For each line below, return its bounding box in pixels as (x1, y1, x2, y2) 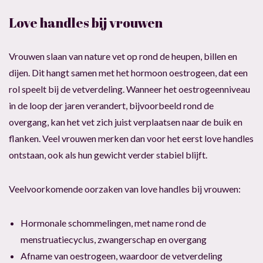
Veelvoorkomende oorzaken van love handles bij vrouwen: (9, 183, 241, 194)
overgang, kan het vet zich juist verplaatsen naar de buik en (9, 116, 242, 127)
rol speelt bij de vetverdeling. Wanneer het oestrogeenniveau (9, 83, 250, 95)
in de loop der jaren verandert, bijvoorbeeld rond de (9, 99, 214, 111)
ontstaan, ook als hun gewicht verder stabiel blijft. (9, 149, 207, 160)
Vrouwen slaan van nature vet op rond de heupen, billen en (9, 50, 237, 62)
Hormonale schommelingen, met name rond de (21, 217, 206, 228)
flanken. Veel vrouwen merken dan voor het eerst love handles (9, 132, 254, 144)
